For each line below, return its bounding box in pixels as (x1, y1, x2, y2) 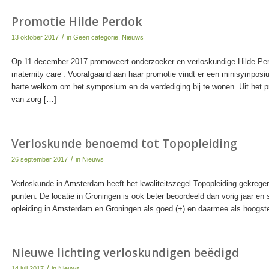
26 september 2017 (11, 156, 68, 163)
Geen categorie (73, 34, 118, 41)
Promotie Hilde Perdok (11, 14, 142, 30)
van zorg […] (11, 95, 56, 104)
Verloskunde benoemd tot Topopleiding (11, 136, 237, 152)
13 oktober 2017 (11, 34, 59, 41)
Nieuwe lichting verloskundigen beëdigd (11, 245, 239, 261)
